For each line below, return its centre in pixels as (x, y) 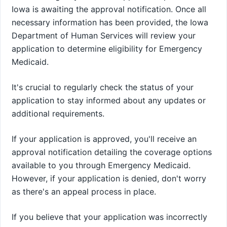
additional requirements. (58, 113)
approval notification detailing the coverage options (112, 152)
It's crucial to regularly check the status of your (103, 87)
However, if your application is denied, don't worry (109, 178)
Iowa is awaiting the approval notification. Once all (109, 9)
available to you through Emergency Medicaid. (101, 165)
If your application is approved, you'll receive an (104, 139)
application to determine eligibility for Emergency (107, 48)
